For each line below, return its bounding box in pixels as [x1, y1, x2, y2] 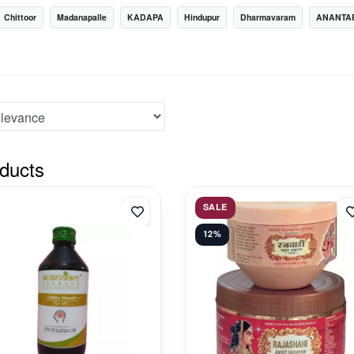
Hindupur [184, 11, 220, 23]
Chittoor [4, 11, 36, 23]
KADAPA [127, 11, 164, 23]
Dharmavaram [240, 11, 296, 23]
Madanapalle [57, 11, 107, 23]
